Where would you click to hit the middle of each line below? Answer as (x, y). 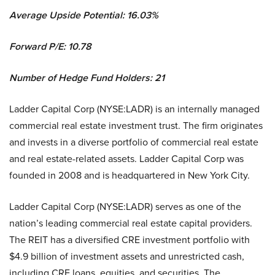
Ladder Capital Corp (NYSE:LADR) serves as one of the (125, 207)
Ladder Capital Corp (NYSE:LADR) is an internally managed (134, 109)
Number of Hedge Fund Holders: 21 (87, 78)
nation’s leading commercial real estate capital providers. (131, 223)
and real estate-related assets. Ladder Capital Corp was (126, 159)
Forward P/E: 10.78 (50, 47)
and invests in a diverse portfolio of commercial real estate (134, 142)
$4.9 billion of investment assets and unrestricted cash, (127, 256)
